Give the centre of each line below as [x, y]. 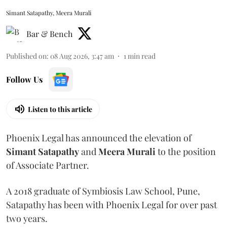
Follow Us [24, 79]
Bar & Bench [49, 34]
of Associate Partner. [48, 165]
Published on [26, 56]
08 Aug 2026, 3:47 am [82, 56]
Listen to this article [60, 109]
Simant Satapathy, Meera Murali [49, 13]
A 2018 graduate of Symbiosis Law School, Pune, [103, 191]
